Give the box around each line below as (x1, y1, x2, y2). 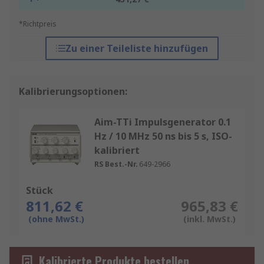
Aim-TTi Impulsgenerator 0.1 (94, 115, 231, 129)
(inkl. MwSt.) (183, 213, 236, 225)
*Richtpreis (19, 19, 57, 29)
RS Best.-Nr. (94, 159, 138, 170)
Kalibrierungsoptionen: (19, 85, 127, 98)
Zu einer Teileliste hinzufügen (65, 42, 208, 55)
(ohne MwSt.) (28, 213, 84, 225)
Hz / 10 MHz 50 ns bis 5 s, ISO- (94, 130, 232, 143)
